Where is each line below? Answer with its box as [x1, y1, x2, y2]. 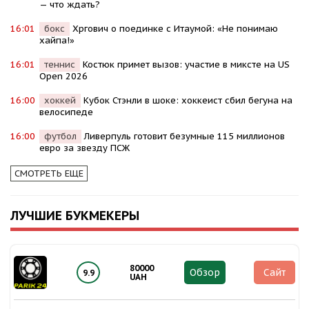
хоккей [44, 94, 76, 107]
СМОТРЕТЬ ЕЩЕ [14, 168, 83, 180]
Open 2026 [39, 70, 88, 83]
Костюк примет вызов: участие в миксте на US [83, 59, 290, 71]
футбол [44, 130, 77, 143]
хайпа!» [39, 34, 74, 47]
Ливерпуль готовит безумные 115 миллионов [84, 130, 285, 143]
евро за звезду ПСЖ [39, 142, 130, 154]
